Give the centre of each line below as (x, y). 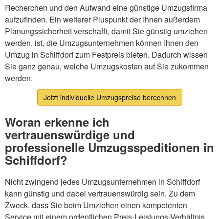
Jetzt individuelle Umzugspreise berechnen (109, 97)
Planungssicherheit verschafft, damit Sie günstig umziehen (106, 31)
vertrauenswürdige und (70, 134)
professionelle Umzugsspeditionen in (109, 147)
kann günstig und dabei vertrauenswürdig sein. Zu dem (100, 193)
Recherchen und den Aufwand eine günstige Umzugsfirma (106, 7)
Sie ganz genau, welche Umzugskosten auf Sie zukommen (107, 66)
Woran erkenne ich (57, 121)
